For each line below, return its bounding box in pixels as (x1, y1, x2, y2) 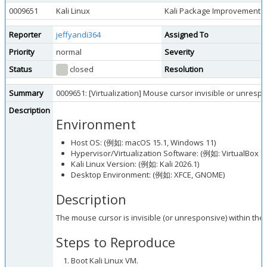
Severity (164, 46, 194, 57)
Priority (9, 46, 35, 57)
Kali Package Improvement (164, 5, 260, 16)
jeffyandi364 (56, 29, 101, 40)
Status (9, 64, 32, 74)
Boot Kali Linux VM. (71, 255, 138, 266)
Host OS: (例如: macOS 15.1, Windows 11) (71, 137, 216, 148)
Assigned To (164, 29, 209, 40)
